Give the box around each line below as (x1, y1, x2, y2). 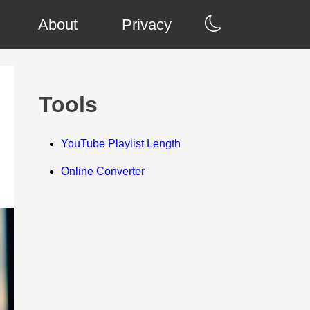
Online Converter (60, 165, 145, 178)
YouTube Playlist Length (60, 138, 181, 150)
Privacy (122, 16, 172, 34)
